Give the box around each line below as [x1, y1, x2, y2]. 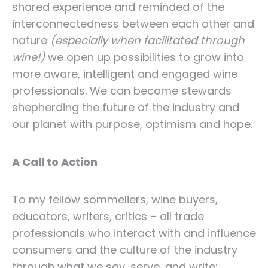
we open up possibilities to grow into [45, 50, 244, 65]
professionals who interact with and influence [12, 226, 256, 240]
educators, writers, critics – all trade [12, 209, 204, 224]
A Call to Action [12, 154, 98, 169]
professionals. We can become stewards [12, 83, 232, 98]
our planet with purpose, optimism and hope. [12, 117, 252, 132]
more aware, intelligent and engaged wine [12, 66, 237, 81]
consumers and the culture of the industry [12, 242, 237, 257]
